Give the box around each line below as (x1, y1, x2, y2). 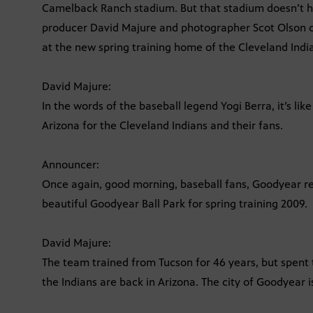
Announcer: (42, 158, 99, 172)
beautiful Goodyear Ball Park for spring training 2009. (42, 197, 307, 211)
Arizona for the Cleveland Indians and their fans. (42, 119, 283, 133)
